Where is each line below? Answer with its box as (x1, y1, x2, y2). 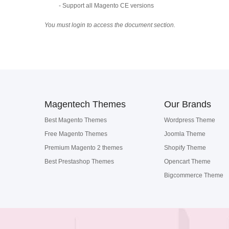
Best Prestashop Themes (44, 158, 114, 165)
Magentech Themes (44, 99, 126, 109)
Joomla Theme (164, 130, 205, 138)
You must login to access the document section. (44, 21, 175, 29)
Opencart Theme (164, 158, 211, 165)
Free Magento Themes (44, 130, 107, 138)
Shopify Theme (164, 144, 206, 151)
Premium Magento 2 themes (44, 144, 123, 151)
